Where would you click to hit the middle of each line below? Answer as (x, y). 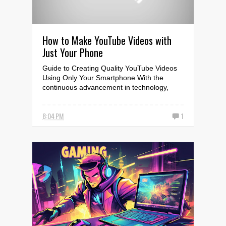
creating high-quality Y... (80, 97)
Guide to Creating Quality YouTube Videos (110, 68)
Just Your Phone (73, 52)
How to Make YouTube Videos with (107, 40)
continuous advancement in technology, (105, 87)
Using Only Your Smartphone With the (103, 78)
